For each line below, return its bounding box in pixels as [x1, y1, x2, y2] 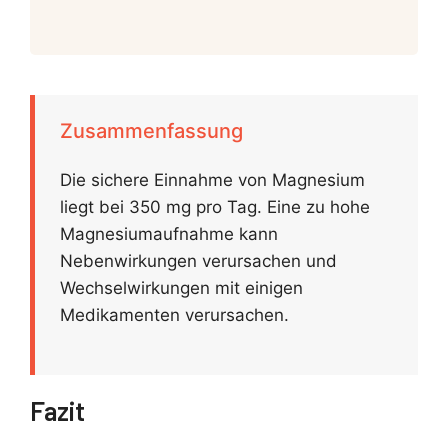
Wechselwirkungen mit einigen [60, 278, 303, 299]
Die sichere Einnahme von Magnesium [60, 170, 365, 191]
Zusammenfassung [60, 119, 243, 144]
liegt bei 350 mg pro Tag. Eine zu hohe [60, 197, 370, 218]
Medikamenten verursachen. [60, 305, 289, 326]
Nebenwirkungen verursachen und [60, 251, 337, 272]
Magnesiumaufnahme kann [60, 224, 278, 245]
